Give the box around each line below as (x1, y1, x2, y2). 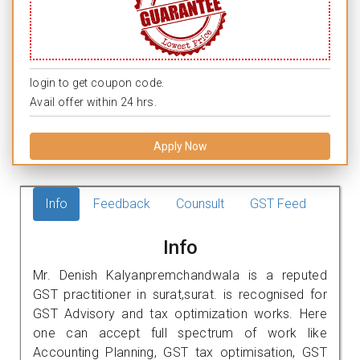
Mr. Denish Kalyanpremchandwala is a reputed (33, 267, 327, 283)
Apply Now (153, 139, 207, 153)
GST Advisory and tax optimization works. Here (33, 305, 327, 321)
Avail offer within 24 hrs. (30, 95, 157, 108)
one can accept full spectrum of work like (33, 325, 327, 341)
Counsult (176, 195, 224, 211)
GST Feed (250, 195, 306, 211)
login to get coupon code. (30, 76, 165, 89)
